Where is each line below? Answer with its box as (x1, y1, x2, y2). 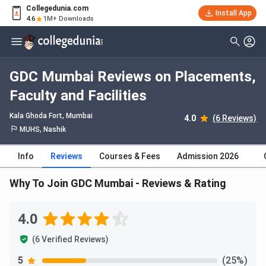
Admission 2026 (177, 151, 239, 161)
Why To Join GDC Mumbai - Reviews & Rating (9, 177, 226, 190)
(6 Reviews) (213, 113, 256, 123)
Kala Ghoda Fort (9, 112, 62, 121)
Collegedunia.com (26, 4, 88, 12)
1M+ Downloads (43, 15, 94, 23)
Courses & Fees (99, 151, 160, 161)
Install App (215, 9, 252, 17)
